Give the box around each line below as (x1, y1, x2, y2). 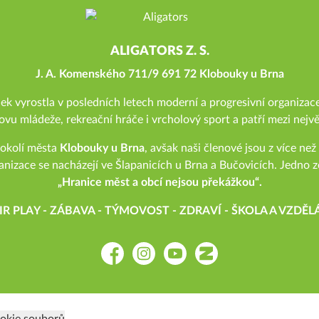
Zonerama (194, 255, 245, 267)
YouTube (163, 255, 204, 267)
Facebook (100, 255, 148, 267)
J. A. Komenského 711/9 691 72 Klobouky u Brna (35, 68, 284, 80)
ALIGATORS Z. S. (110, 45, 209, 58)
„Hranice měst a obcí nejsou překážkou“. (57, 177, 262, 188)
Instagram (132, 255, 181, 267)
